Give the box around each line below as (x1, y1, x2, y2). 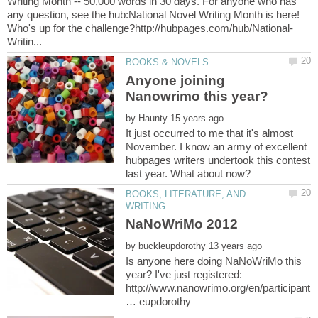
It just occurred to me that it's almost (126, 126, 294, 139)
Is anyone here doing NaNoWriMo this (126, 255, 302, 268)
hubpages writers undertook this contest (126, 153, 311, 166)
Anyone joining (126, 72, 226, 88)
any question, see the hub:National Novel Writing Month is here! (7, 9, 300, 21)
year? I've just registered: (126, 268, 243, 281)
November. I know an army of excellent (126, 140, 307, 153)
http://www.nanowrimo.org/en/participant (126, 282, 311, 295)
